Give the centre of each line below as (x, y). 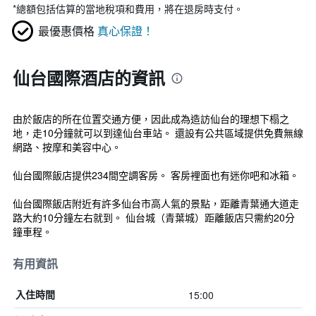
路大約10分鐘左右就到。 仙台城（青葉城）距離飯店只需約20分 (154, 217)
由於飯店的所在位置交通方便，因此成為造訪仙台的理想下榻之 (151, 119)
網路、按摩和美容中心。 (67, 147)
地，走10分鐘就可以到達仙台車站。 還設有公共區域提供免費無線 (158, 133)
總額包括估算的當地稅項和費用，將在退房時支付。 (130, 8)
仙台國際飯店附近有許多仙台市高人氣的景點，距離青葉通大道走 (156, 203)
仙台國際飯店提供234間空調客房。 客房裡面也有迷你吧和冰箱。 (156, 175)
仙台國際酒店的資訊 (89, 78)
